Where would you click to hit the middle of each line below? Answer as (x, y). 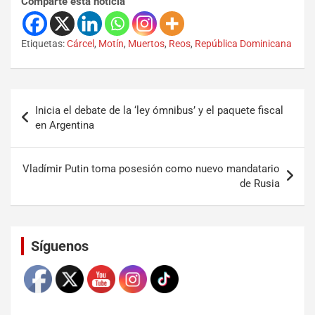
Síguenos (60, 246)
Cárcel (81, 43)
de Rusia (260, 183)
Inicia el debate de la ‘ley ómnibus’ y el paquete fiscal (159, 110)
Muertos (146, 43)
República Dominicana (243, 43)
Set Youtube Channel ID (102, 225)
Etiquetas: (43, 43)
